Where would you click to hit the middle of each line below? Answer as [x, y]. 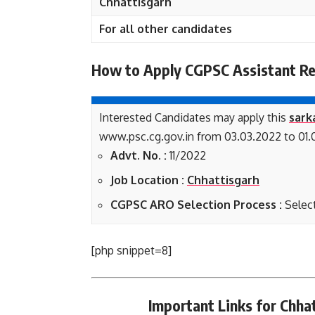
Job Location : [149, 180]
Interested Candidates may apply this [194, 117]
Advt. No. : [139, 155]
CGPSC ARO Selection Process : [196, 205]
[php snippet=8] [131, 250]
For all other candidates [166, 29]
